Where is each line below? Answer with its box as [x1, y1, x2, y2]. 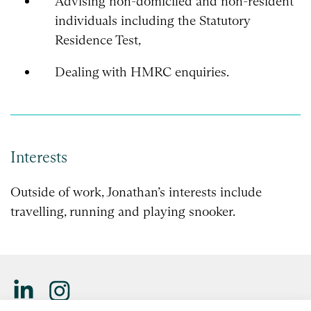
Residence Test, [54, 31, 141, 48]
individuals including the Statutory [54, 12, 250, 28]
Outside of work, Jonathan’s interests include [10, 184, 262, 201]
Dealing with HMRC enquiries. [54, 63, 229, 80]
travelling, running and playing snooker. [10, 203, 235, 220]
